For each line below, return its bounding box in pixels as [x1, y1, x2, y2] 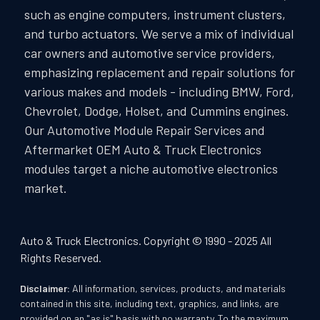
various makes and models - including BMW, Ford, [24, 83, 294, 99]
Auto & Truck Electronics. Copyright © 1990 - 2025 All [19, 233, 271, 247]
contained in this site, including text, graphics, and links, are [19, 296, 279, 309]
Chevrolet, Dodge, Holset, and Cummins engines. [24, 102, 289, 119]
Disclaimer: [19, 281, 72, 294]
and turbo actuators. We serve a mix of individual [24, 25, 294, 41]
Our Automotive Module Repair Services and [24, 121, 265, 138]
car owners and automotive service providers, [24, 44, 275, 61]
